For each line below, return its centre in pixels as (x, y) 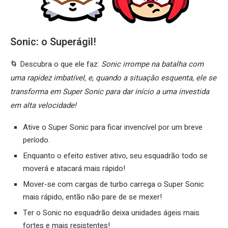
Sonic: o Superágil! (53, 42)
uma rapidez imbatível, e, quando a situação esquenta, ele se (113, 78)
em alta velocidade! (43, 106)
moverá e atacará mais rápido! (74, 169)
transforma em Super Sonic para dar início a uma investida (110, 92)
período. (36, 140)
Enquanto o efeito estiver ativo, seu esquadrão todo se (115, 156)
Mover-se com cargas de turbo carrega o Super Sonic (113, 184)
